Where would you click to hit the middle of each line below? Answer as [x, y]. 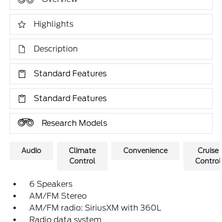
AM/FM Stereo [58, 196]
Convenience [146, 151]
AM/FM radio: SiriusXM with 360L [95, 208]
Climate [83, 151]
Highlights [54, 24]
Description [56, 49]
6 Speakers [51, 184]
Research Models [75, 123]
